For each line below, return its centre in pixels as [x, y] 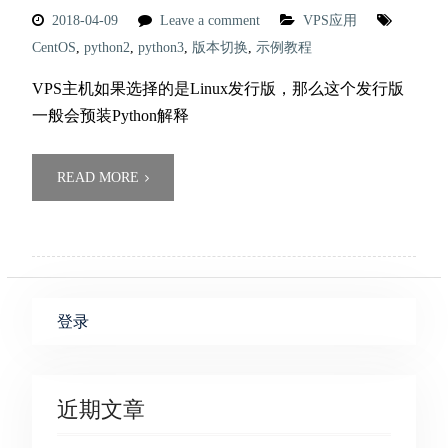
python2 [106, 47]
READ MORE [97, 177]
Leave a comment [209, 20]
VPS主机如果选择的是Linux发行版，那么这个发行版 [217, 88]
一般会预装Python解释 [110, 115]
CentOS [53, 47]
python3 [160, 47]
